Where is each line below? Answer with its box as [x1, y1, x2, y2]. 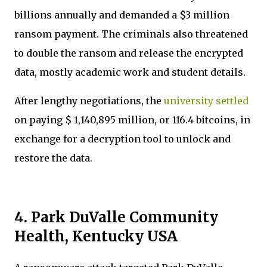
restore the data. [14, 152, 95, 164]
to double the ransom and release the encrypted [14, 47, 243, 60]
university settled [164, 95, 249, 107]
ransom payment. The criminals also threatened [14, 28, 248, 41]
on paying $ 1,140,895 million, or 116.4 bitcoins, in [14, 114, 250, 126]
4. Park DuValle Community [14, 208, 218, 227]
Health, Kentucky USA [14, 227, 178, 246]
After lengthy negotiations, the [14, 95, 164, 107]
